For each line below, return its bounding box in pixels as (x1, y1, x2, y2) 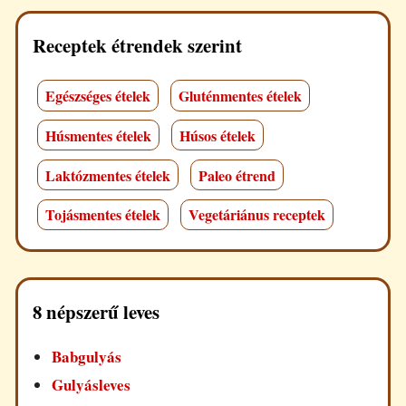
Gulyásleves (52, 372, 131, 396)
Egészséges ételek (44, 84, 150, 106)
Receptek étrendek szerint (33, 31, 242, 59)
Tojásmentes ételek (44, 204, 160, 226)
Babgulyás (52, 344, 122, 368)
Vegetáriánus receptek (188, 204, 326, 226)
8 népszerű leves (33, 298, 159, 325)
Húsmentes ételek (44, 124, 151, 146)
